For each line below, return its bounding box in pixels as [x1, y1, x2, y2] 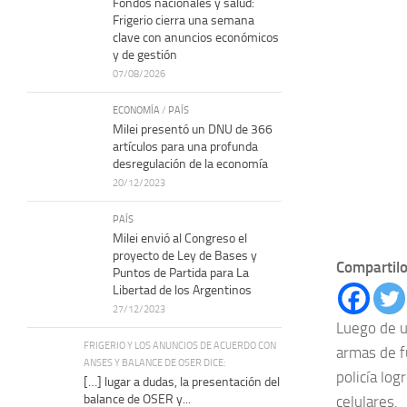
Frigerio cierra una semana [113, 12, 254, 28]
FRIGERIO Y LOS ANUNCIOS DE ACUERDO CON [84, 338, 276, 352]
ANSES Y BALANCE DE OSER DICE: [84, 355, 225, 369]
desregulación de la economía [113, 155, 268, 172]
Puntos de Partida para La [113, 264, 249, 281]
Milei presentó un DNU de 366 [113, 121, 273, 137]
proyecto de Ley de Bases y [113, 247, 257, 263]
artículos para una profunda [113, 138, 258, 154]
